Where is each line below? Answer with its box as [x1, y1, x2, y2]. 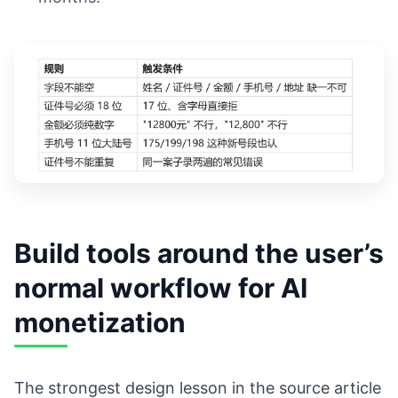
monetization [14, 306, 186, 339]
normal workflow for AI [14, 272, 307, 305]
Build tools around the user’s [14, 237, 384, 270]
